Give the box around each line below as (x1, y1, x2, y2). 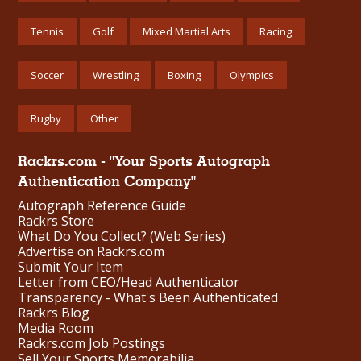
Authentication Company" (18, 173, 196, 189)
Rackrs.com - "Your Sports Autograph (18, 153, 270, 168)
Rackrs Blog (18, 303, 89, 322)
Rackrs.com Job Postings (18, 334, 165, 352)
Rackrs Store (18, 211, 94, 230)
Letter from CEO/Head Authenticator (18, 272, 239, 291)
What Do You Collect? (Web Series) (18, 226, 226, 245)
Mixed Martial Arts (143, 24, 230, 39)
